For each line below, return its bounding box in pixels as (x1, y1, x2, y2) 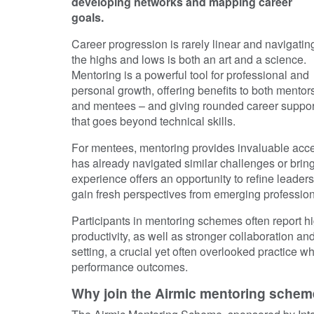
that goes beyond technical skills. (71, 112, 235, 129)
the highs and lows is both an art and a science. (71, 50, 306, 67)
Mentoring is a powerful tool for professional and (71, 66, 309, 83)
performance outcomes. (71, 258, 188, 275)
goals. (71, 8, 104, 25)
